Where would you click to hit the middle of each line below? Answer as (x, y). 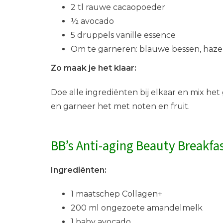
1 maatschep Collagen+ (116, 194)
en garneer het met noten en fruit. (120, 107)
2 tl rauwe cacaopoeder (118, 7)
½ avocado (92, 21)
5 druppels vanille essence (123, 35)
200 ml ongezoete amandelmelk (137, 208)
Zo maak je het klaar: (94, 68)
